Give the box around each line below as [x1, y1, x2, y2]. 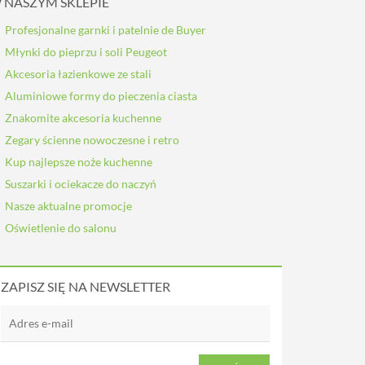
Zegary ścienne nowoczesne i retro [5, 133, 179, 147]
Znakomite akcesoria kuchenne [5, 111, 161, 125]
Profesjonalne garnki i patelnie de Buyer [5, 23, 206, 37]
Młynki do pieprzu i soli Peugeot [5, 45, 167, 59]
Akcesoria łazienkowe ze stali [5, 67, 152, 81]
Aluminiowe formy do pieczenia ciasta [5, 89, 197, 103]
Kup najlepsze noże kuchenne [5, 155, 152, 169]
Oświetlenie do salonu [5, 221, 117, 235]
